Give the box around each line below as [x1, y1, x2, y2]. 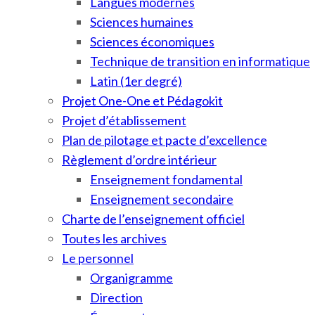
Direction [90, 290, 143, 305]
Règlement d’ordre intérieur [62, 152, 217, 167]
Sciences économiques [90, 34, 214, 49]
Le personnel [62, 250, 134, 266]
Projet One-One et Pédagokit [62, 93, 223, 108]
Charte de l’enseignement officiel [62, 211, 245, 226]
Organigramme [90, 270, 173, 285]
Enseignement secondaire [90, 191, 233, 207]
